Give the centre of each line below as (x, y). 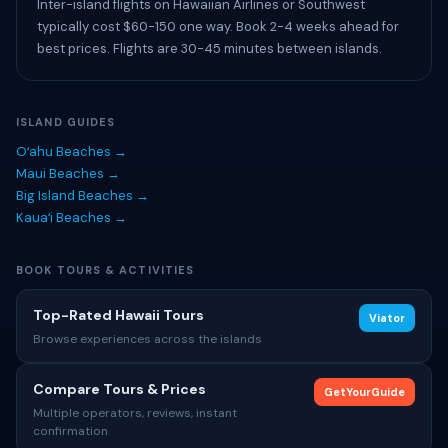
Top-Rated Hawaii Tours (118, 315)
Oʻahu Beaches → (71, 151)
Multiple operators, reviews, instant (135, 413)
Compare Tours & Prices (119, 389)
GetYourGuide (364, 392)
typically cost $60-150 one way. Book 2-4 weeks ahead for (218, 26)
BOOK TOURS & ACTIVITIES (105, 270)
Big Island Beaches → (82, 195)
